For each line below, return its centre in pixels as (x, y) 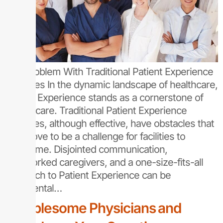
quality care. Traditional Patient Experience (96, 110)
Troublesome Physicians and (93, 208)
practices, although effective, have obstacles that (110, 123)
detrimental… (33, 188)
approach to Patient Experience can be (88, 175)
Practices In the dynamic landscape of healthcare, (111, 84)
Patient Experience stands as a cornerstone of (104, 97)
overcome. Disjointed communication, (86, 149)
